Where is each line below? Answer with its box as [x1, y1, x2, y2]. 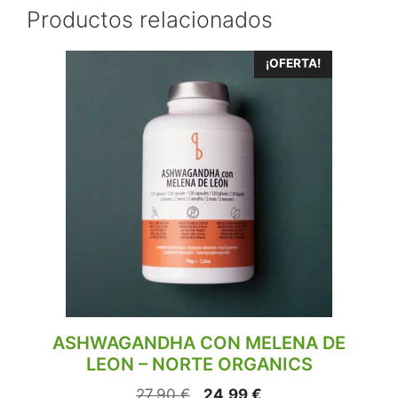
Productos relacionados [27, 6, 273, 34]
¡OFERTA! [266, 56, 321, 71]
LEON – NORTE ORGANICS [85, 354, 313, 376]
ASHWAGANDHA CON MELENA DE [52, 332, 346, 354]
